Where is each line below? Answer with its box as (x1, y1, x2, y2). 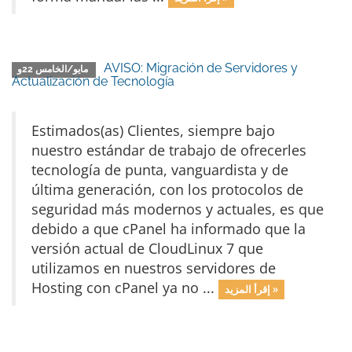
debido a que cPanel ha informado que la (31, 219, 306, 238)
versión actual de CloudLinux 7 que (31, 239, 263, 258)
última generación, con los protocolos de (31, 180, 303, 199)
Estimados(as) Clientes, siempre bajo (31, 121, 275, 140)
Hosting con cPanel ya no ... (31, 278, 218, 297)
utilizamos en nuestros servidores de (31, 258, 276, 277)
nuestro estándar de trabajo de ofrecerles (31, 141, 306, 159)
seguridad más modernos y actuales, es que (31, 200, 324, 218)
